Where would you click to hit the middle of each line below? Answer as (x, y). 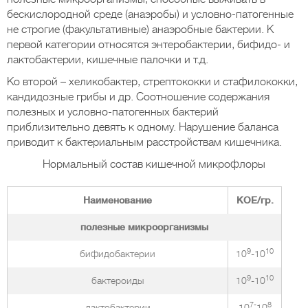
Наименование (118, 200)
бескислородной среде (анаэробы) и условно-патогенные (150, 14)
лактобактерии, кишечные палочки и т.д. (108, 60)
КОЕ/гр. (255, 200)
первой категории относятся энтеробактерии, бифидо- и (148, 45)
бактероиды (118, 280)
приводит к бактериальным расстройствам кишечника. (144, 142)
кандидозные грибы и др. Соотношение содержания (138, 97)
